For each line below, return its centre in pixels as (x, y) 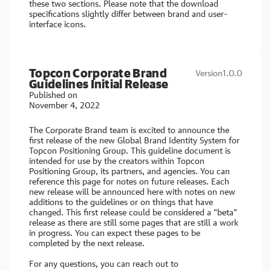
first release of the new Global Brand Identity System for (134, 140)
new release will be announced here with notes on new (132, 191)
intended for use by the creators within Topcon (117, 161)
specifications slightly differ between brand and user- (128, 14)
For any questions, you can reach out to (104, 263)
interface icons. (57, 24)
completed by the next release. (87, 243)
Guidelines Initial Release (99, 84)
